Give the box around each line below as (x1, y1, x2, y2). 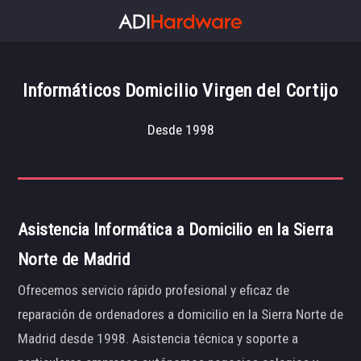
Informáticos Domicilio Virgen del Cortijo (23, 80, 338, 102)
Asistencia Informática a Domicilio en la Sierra (17, 219, 334, 239)
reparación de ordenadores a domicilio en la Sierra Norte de (17, 306, 343, 323)
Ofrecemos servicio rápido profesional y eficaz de (17, 282, 289, 299)
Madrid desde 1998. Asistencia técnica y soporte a (17, 330, 298, 347)
